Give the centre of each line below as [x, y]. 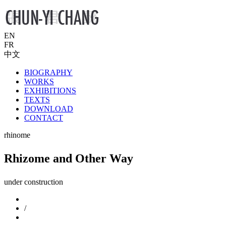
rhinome [17, 135]
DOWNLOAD [49, 109]
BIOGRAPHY [48, 72]
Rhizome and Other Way [69, 158]
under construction [34, 182]
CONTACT [44, 118]
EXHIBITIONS [50, 91]
